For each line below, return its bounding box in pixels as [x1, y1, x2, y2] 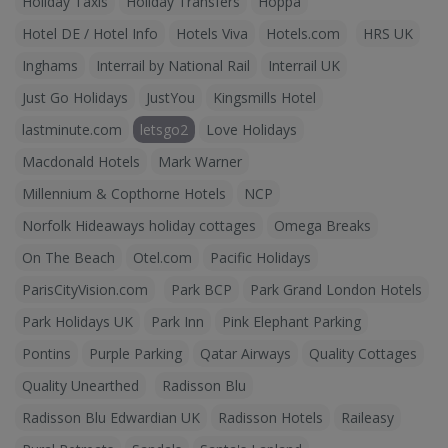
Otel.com [133, 248, 192, 267]
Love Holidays [206, 120, 297, 139]
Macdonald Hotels [22, 152, 140, 171]
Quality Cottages [309, 344, 417, 363]
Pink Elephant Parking [222, 312, 361, 331]
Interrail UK [268, 56, 340, 75]
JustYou [146, 88, 195, 107]
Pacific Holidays [210, 248, 311, 267]
